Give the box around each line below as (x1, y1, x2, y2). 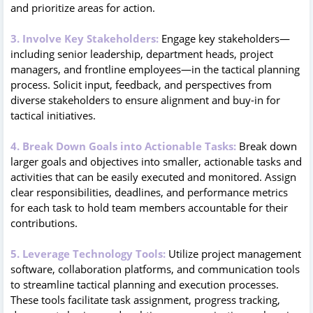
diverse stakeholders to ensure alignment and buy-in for (10, 92, 280, 107)
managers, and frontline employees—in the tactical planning (10, 61, 300, 76)
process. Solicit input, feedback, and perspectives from (10, 77, 272, 92)
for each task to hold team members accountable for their (10, 200, 288, 214)
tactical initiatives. (10, 108, 96, 122)
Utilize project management (166, 246, 301, 261)
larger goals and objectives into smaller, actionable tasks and (10, 154, 302, 168)
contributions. (10, 215, 78, 230)
